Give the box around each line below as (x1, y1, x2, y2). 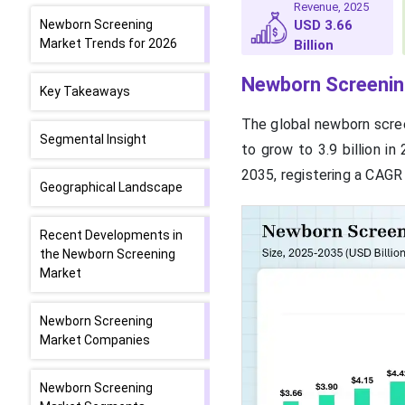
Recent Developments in (40, 228, 183, 242)
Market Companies (40, 333, 150, 347)
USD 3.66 (294, 17, 353, 33)
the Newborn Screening (40, 247, 175, 261)
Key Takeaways (40, 84, 130, 99)
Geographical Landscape (40, 180, 183, 194)
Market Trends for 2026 (40, 36, 177, 51)
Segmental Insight (40, 132, 146, 146)
